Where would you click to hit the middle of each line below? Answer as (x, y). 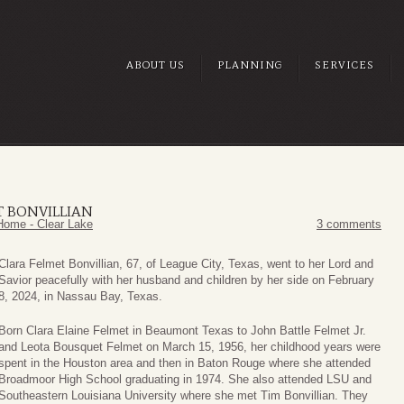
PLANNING (250, 65)
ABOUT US (156, 65)
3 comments (349, 225)
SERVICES (344, 65)
